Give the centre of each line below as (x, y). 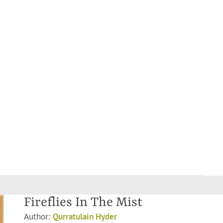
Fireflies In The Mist (83, 202)
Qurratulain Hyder (85, 216)
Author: (38, 216)
